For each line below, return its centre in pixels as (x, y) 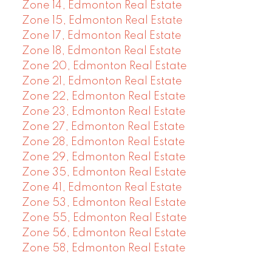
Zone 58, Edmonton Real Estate (104, 249)
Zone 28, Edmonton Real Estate (103, 142)
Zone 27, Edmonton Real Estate (103, 127)
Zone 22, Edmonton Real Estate (104, 97)
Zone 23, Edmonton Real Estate (104, 112)
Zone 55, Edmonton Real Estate (104, 218)
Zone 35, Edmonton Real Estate (104, 173)
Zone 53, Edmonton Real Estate (104, 203)
